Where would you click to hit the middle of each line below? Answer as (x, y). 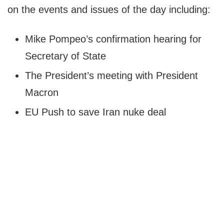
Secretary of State (65, 56)
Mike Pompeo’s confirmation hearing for (113, 39)
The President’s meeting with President (111, 76)
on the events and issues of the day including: (109, 10)
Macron (42, 93)
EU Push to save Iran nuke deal (95, 112)
